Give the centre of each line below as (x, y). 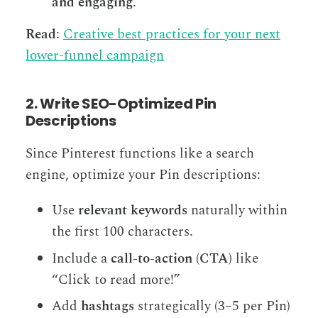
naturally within (238, 211)
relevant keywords (133, 211)
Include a (82, 258)
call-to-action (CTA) (172, 258)
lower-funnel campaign (95, 56)
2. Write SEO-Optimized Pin (121, 104)
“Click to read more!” (116, 280)
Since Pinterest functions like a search (140, 154)
